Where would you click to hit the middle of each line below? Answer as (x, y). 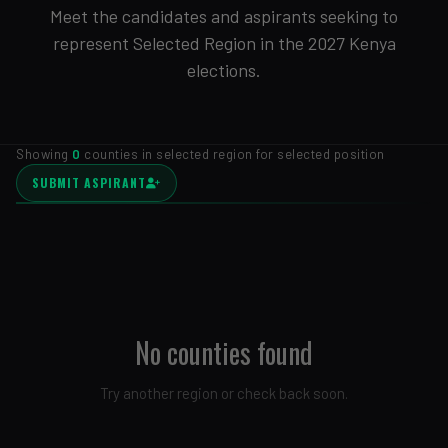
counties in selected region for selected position (232, 154)
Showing (44, 154)
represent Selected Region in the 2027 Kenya (224, 43)
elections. (224, 70)
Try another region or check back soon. (224, 393)
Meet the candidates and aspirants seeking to (224, 16)
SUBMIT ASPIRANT (89, 182)
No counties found (224, 352)
